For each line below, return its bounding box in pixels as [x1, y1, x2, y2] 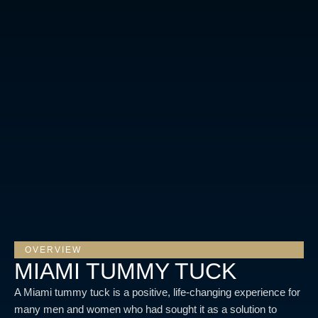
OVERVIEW [25, 244, 82, 255]
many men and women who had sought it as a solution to [14, 302, 277, 315]
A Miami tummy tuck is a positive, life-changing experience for [14, 285, 300, 298]
